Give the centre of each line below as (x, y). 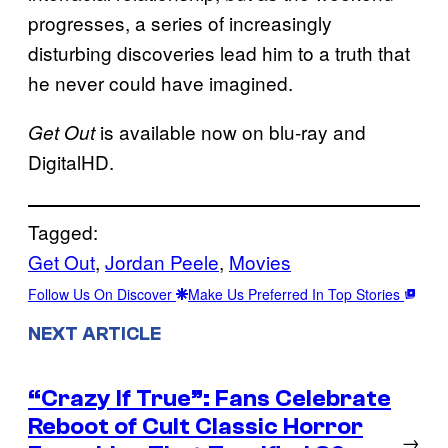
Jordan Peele (162, 261)
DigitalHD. (71, 161)
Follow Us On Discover (102, 293)
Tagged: (63, 231)
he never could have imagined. (160, 82)
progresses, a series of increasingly (180, 22)
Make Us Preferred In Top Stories (296, 293)
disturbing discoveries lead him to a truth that (219, 52)
